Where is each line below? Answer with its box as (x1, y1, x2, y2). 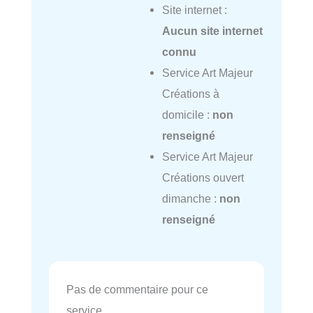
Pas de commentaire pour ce (66, 283, 208, 296)
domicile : (161, 108, 212, 122)
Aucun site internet (161, 24, 263, 38)
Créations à (161, 87, 219, 101)
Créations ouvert (161, 171, 244, 184)
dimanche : (161, 192, 219, 205)
